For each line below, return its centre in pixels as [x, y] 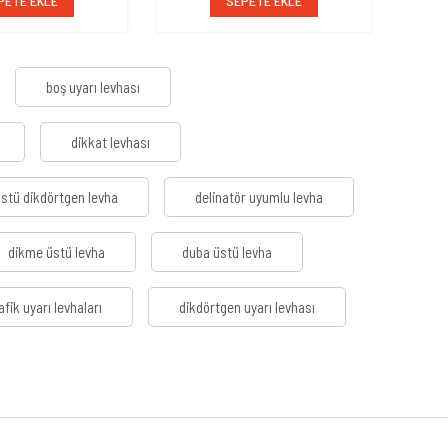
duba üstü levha [227, 252]
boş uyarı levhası [93, 87]
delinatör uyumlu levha [259, 197]
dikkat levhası [110, 142]
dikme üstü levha [56, 252]
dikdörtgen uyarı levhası [247, 307]
